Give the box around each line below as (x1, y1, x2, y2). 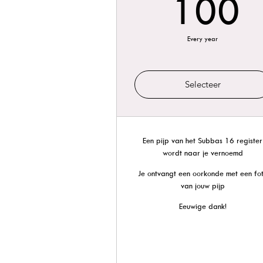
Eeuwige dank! (178, 201, 227, 211)
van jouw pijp (180, 181, 225, 190)
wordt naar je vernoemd (162, 148, 243, 157)
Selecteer (184, 79, 221, 90)
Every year (187, 34, 218, 43)
